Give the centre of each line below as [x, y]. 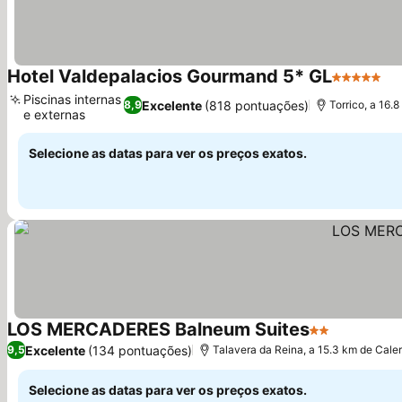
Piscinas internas [72, 99]
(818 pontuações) [257, 105]
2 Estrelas [342, 339]
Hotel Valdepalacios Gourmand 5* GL [170, 76]
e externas [54, 114]
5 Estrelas [365, 86]
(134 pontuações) [140, 350]
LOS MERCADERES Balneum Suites [158, 329]
